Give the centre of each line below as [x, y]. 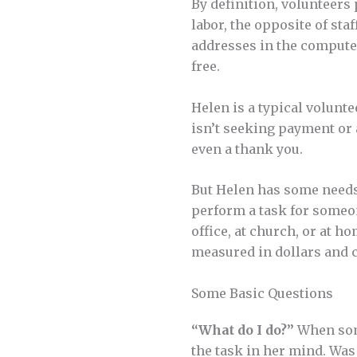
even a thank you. [247, 149]
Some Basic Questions [262, 293]
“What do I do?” [243, 330]
